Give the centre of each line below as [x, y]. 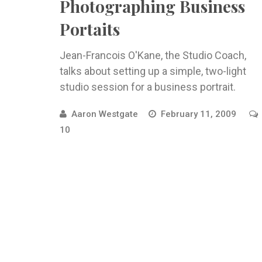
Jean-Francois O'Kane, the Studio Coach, [153, 55]
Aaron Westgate [105, 114]
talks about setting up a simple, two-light [153, 71]
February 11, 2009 [200, 114]
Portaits [90, 29]
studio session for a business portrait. [148, 87]
